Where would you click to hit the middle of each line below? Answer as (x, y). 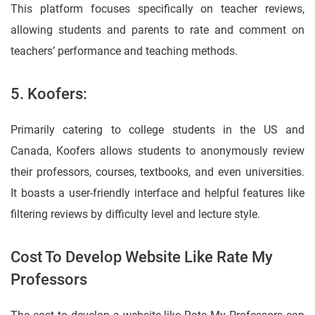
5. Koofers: (49, 94)
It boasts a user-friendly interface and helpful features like (157, 193)
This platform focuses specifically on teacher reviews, (157, 9)
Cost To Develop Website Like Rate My (142, 257)
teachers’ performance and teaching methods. (124, 51)
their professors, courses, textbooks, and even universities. (157, 172)
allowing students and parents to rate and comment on (157, 30)
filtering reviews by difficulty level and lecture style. (135, 214)
